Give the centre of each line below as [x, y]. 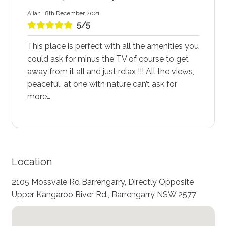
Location [32, 162]
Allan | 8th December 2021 [63, 13]
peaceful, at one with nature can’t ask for [102, 84]
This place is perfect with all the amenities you [113, 46]
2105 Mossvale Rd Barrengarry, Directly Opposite [102, 182]
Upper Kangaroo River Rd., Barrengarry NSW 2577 [104, 195]
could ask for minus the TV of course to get [108, 59]
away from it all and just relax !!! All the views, [110, 71]
